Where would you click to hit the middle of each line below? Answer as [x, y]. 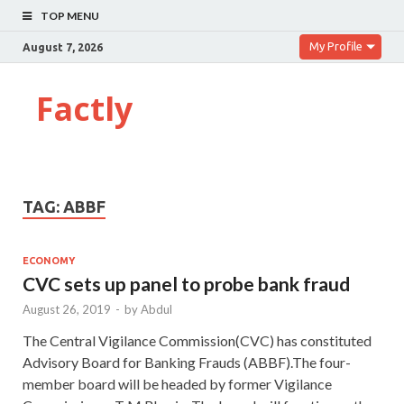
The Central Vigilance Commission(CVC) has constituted [197, 340]
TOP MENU [70, 16]
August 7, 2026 [63, 47]
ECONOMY [49, 260]
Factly [84, 109]
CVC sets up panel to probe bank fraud [186, 283]
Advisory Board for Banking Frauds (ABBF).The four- [187, 362]
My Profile [336, 46]
